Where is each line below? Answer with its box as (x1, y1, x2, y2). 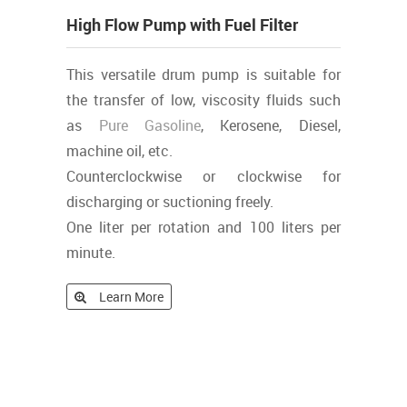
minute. (66, 243, 116, 263)
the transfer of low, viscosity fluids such (66, 90, 341, 110)
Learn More (99, 288, 164, 305)
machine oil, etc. (66, 141, 174, 161)
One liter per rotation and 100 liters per (66, 217, 341, 237)
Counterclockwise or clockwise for (66, 166, 341, 186)
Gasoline (144, 115, 201, 135)
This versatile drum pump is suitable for (66, 65, 341, 84)
